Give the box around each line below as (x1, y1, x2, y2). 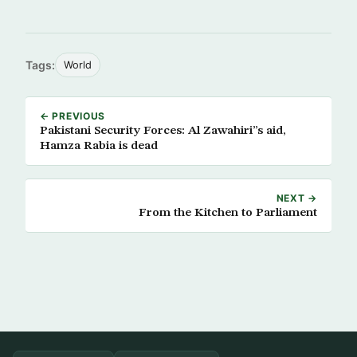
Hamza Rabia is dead (40, 139, 158, 152)
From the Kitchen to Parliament (139, 206, 317, 219)
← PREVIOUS (40, 110, 106, 122)
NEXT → (276, 192, 317, 204)
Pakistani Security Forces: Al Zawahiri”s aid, (40, 124, 286, 137)
